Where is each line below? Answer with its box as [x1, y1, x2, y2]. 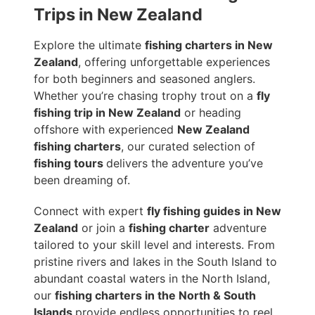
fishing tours [34, 156, 106, 171]
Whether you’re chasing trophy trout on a [34, 89, 257, 103]
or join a [78, 221, 129, 236]
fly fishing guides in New [147, 204, 281, 219]
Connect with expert [34, 204, 147, 219]
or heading [181, 105, 241, 120]
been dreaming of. [34, 173, 130, 188]
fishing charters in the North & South [55, 288, 256, 303]
